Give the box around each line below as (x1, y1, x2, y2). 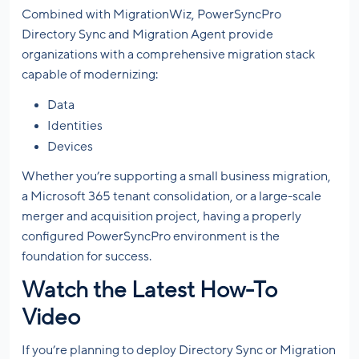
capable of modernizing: (22, 67, 158, 83)
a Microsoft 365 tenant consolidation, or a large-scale (22, 189, 321, 204)
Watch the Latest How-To (22, 278, 277, 303)
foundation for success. (22, 249, 151, 264)
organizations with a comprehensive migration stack (22, 47, 315, 63)
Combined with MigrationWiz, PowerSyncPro (22, 7, 281, 22)
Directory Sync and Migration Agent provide (22, 27, 273, 42)
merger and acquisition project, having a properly (22, 209, 301, 224)
